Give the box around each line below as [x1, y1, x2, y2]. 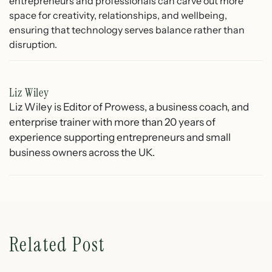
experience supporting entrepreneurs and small [9, 131, 231, 143]
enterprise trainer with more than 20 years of [9, 116, 216, 128]
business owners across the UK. [9, 146, 155, 158]
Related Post [9, 231, 106, 257]
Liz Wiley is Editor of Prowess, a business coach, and [9, 101, 249, 113]
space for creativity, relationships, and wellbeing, [9, 8, 227, 21]
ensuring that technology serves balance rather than [9, 23, 245, 36]
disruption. [9, 38, 57, 50]
